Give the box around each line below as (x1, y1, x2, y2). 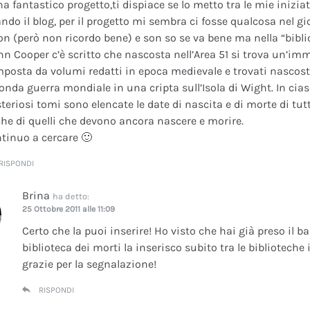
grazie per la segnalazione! (22, 257, 156, 271)
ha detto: (53, 191, 89, 202)
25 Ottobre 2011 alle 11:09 (22, 204, 115, 215)
